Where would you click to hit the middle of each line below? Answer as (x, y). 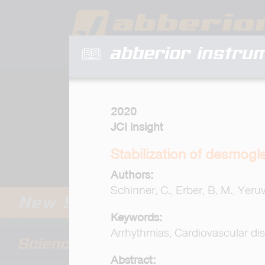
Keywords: (136, 217)
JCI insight (137, 127)
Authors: (132, 175)
